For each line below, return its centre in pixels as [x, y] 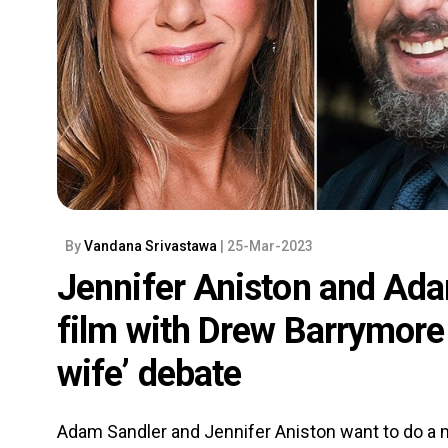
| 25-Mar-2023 [266, 245]
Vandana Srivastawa [152, 245]
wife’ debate [149, 373]
